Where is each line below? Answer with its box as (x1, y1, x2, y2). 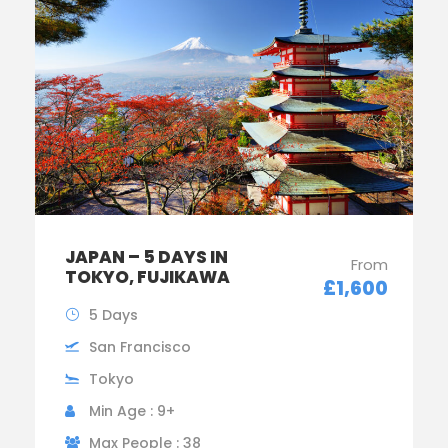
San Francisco (89, 337, 191, 358)
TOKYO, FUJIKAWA (65, 265, 230, 290)
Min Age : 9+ (89, 401, 175, 422)
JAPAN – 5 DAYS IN (65, 245, 228, 270)
